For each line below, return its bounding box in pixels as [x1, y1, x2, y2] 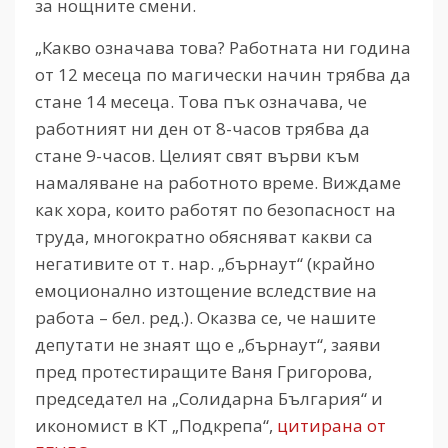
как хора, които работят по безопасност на [35, 198, 396, 222]
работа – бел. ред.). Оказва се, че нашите [35, 306, 376, 330]
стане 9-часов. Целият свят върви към [35, 144, 360, 168]
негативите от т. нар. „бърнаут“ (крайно [35, 252, 375, 276]
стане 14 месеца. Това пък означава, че [35, 90, 367, 114]
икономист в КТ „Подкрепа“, [35, 414, 277, 438]
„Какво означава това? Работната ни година [35, 36, 411, 60]
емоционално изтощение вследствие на [35, 279, 377, 303]
